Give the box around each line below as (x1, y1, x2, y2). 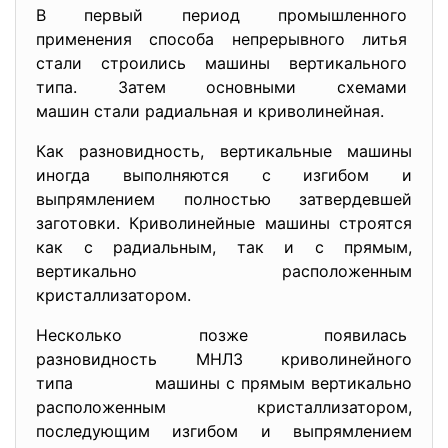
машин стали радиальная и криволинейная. (36, 101, 384, 121)
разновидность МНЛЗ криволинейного (36, 349, 412, 369)
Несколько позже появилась (36, 325, 412, 345)
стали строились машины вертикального (36, 53, 412, 73)
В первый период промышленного (36, 5, 412, 25)
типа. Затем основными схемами (36, 77, 412, 97)
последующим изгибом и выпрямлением (36, 421, 412, 441)
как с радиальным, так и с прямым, (36, 237, 412, 257)
